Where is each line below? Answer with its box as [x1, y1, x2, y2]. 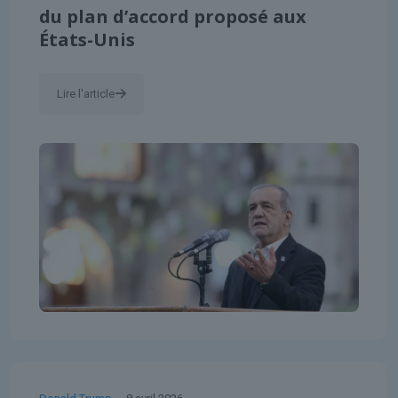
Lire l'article [57, 86, 115, 100]
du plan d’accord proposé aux [39, 4, 306, 28]
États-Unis [39, 27, 135, 52]
